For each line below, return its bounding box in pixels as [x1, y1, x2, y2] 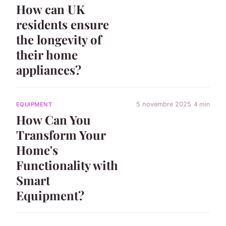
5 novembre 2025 [136, 100, 191, 108]
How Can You [16, 111, 91, 128]
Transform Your [16, 126, 105, 143]
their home [16, 46, 78, 63]
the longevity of [16, 31, 101, 47]
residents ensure [16, 16, 109, 32]
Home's [16, 141, 58, 158]
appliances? [16, 61, 81, 78]
